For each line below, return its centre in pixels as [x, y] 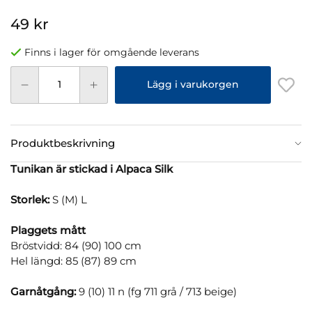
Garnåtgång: [43, 291]
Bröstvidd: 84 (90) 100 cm [76, 245]
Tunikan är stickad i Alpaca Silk [92, 169]
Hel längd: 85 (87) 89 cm [73, 260]
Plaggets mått [48, 230]
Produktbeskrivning [63, 143]
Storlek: [30, 199]
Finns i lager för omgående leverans [112, 52]
